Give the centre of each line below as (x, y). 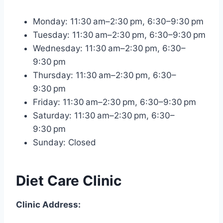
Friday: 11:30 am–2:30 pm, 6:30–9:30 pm (114, 102)
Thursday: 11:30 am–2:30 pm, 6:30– (105, 75)
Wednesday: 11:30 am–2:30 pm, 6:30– (109, 48)
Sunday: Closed (64, 142)
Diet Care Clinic (69, 180)
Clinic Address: (48, 204)
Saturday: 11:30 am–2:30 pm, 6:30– (104, 115)
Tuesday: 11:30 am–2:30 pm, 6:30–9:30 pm (119, 35)
